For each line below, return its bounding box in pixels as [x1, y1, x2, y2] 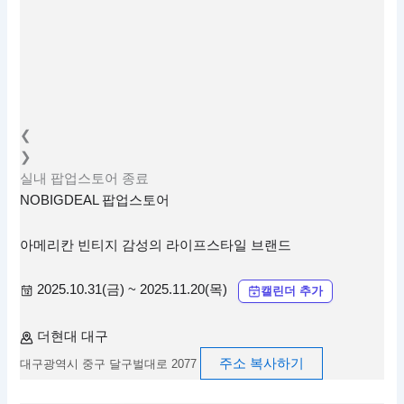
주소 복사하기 [219, 356, 305, 372]
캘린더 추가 [261, 283, 324, 298]
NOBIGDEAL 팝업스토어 [20, 193, 170, 208]
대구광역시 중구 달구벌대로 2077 [20, 357, 197, 372]
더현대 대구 [37, 329, 109, 344]
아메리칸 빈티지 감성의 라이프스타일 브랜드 [20, 237, 292, 252]
